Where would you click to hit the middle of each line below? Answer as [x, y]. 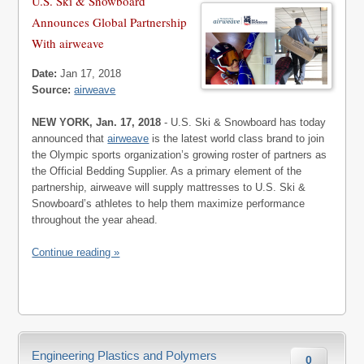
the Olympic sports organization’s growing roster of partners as [180, 155]
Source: [52, 90]
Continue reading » [76, 253]
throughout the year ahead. [95, 220]
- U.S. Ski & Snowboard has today [244, 123]
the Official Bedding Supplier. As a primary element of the [167, 171]
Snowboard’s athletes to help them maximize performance [169, 204]
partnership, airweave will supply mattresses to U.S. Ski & [169, 188]
